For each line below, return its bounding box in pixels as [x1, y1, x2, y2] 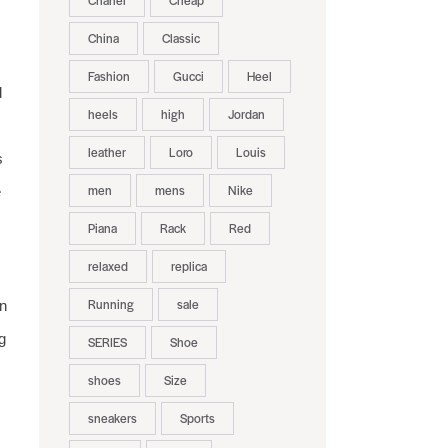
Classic [161, 29, 200, 48]
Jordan [227, 105, 265, 124]
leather [87, 143, 126, 162]
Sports [179, 409, 215, 428]
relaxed [87, 257, 128, 276]
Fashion [87, 67, 130, 86]
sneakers [87, 409, 137, 428]
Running [87, 295, 134, 314]
